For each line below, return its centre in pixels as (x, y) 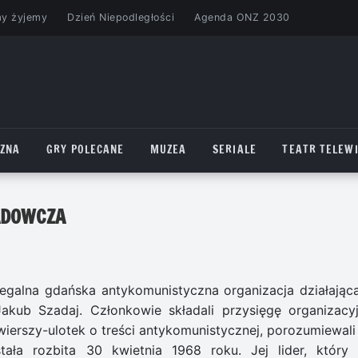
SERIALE (235, 150)
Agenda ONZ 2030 (242, 18)
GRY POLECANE (86, 150)
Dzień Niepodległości (121, 18)
